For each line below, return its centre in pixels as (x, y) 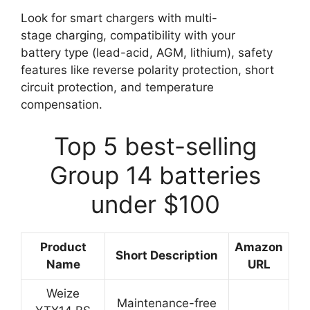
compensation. (62, 104)
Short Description (167, 255)
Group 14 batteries (155, 175)
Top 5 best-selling (155, 146)
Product (63, 247)
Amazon (259, 247)
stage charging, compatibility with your (128, 35)
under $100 (155, 204)
